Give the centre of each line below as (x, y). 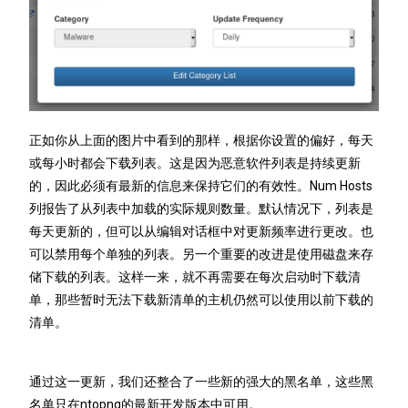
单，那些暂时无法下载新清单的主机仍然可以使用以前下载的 (202, 299)
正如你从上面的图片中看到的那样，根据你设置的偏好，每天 (202, 140)
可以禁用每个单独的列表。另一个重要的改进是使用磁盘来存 (202, 254)
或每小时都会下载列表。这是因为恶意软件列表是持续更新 (195, 163)
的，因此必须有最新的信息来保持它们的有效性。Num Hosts (201, 185)
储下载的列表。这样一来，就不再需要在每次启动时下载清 (195, 276)
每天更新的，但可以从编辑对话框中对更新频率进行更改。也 (202, 231)
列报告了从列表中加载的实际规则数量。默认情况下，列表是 (202, 208)
